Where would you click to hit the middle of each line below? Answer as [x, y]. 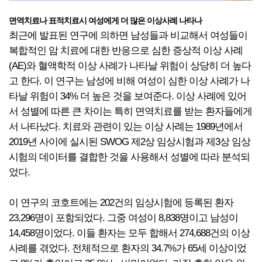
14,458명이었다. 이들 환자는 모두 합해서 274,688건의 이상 [129, 233]
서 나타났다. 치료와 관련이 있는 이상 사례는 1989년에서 [126, 127]
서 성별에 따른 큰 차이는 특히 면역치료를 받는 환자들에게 [130, 111]
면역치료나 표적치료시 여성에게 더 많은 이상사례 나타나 [105, 20]
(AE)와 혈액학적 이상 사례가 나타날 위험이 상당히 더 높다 [130, 66]
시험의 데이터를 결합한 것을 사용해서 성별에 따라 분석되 [129, 157]
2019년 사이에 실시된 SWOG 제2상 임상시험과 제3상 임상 [130, 142]
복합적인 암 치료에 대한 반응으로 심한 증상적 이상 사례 [126, 51]
